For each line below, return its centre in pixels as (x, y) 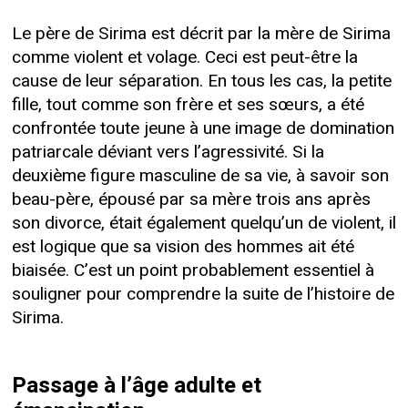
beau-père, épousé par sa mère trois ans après (191, 199)
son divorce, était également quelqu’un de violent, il (204, 223)
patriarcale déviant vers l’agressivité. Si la (168, 152)
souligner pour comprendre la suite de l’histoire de (203, 294)
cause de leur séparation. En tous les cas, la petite (201, 81)
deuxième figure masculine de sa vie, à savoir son (200, 175)
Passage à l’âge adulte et (136, 385)
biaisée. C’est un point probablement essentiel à (193, 270)
